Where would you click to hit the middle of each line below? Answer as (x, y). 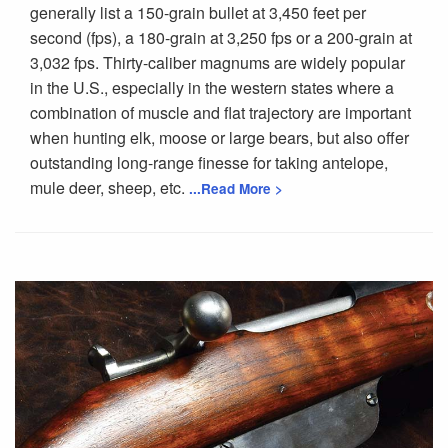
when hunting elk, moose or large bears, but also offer (219, 137)
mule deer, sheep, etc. (109, 187)
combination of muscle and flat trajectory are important (220, 112)
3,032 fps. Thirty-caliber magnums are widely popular (217, 62)
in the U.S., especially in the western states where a (212, 87)
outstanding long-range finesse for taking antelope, (209, 162)
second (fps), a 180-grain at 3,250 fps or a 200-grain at (221, 37)
